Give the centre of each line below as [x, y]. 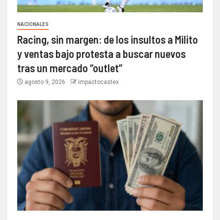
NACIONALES [33, 24]
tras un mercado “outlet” [70, 68]
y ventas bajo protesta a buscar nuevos [101, 53]
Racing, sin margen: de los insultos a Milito [108, 39]
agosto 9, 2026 [45, 82]
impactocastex [98, 82]
